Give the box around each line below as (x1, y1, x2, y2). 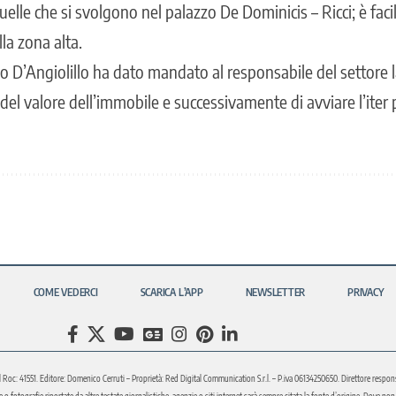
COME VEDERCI (33, 286, 98, 300)
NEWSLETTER (245, 286, 306, 300)
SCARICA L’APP (140, 286, 203, 300)
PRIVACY (347, 286, 385, 300)
